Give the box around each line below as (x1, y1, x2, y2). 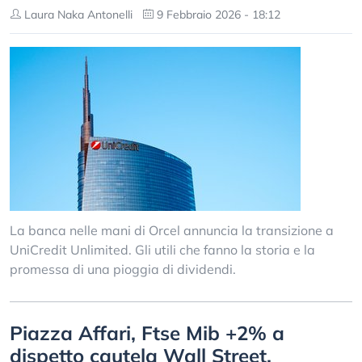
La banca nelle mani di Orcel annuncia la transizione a (10, 222, 334, 238)
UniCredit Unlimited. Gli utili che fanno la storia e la (10, 242, 315, 258)
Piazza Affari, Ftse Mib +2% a (10, 321, 284, 345)
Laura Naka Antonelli (21, 7, 133, 22)
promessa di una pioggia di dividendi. (10, 261, 236, 277)
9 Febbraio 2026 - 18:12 (154, 7, 280, 22)
